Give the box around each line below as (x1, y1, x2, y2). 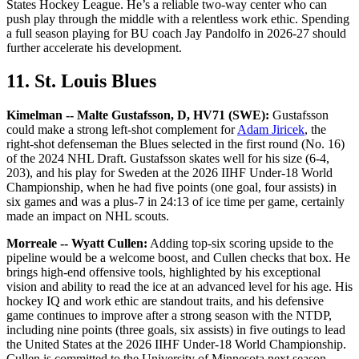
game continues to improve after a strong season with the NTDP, (6, 309, 332, 323)
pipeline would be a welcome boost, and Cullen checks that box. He (6, 251, 350, 265)
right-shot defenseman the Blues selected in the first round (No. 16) (6, 137, 345, 151)
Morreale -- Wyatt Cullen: (6, 236, 147, 251)
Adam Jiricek (237, 123, 305, 137)
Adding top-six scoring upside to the (147, 236, 333, 251)
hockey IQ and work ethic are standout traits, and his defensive (6, 294, 324, 309)
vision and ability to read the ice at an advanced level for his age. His (6, 280, 353, 294)
